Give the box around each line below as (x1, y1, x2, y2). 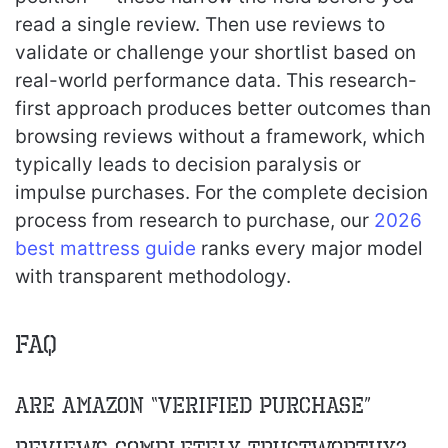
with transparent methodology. (15, 264, 291, 288)
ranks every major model (196, 236, 423, 260)
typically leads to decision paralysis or (15, 152, 361, 176)
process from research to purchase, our (15, 208, 374, 232)
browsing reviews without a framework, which (15, 124, 425, 148)
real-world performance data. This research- (15, 68, 417, 92)
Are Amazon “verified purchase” (15, 392, 371, 419)
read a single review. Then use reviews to (15, 12, 385, 36)
